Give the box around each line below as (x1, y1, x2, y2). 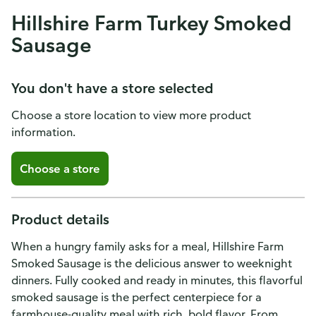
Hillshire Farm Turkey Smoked (11, 10, 292, 35)
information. (11, 125, 75, 139)
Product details (11, 210, 109, 228)
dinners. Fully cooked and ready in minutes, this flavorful (11, 273, 303, 287)
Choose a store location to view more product (11, 108, 251, 122)
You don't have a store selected (11, 79, 213, 97)
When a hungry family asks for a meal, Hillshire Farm (11, 239, 284, 253)
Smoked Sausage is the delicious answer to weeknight (11, 256, 292, 270)
